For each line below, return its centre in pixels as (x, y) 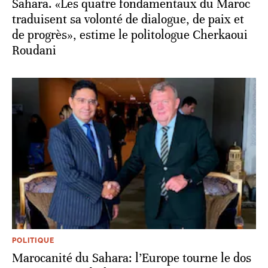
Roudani (34, 50)
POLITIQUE (33, 240)
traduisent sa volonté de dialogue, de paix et (128, 19)
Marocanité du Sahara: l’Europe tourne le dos (132, 258)
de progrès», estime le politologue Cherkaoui (130, 35)
